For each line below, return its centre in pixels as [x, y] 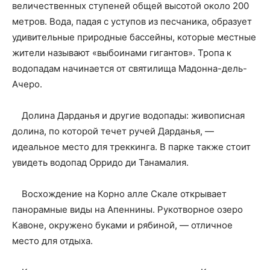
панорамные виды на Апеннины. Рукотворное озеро [127, 210]
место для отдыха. [52, 241]
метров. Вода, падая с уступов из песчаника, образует [132, 22]
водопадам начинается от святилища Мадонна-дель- [130, 69]
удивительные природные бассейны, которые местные [134, 37]
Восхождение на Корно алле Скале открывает [119, 194]
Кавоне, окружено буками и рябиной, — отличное [122, 225]
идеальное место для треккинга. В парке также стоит [131, 147]
